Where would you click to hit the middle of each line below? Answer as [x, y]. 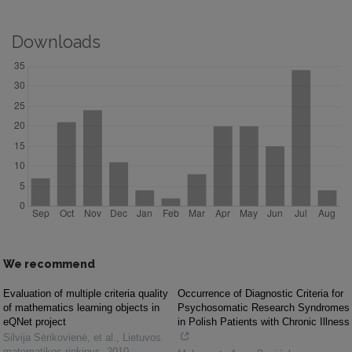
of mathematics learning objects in [81, 308]
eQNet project [35, 322]
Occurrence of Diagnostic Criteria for [260, 293]
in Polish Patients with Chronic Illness [264, 322]
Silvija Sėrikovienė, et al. [60, 337]
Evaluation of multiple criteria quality [86, 293]
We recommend [49, 264]
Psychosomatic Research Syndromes [264, 308]
